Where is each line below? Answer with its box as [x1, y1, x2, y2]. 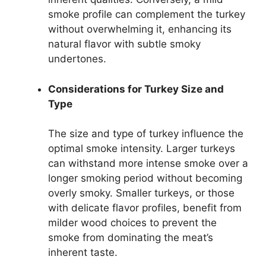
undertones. [48, 53, 106, 65]
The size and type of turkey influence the [48, 128, 243, 140]
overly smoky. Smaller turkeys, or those [48, 187, 235, 199]
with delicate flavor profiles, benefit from [48, 202, 242, 214]
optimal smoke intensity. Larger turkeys [48, 142, 235, 155]
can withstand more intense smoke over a [48, 157, 248, 170]
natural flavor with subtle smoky [48, 38, 201, 50]
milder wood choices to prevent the [48, 217, 217, 229]
